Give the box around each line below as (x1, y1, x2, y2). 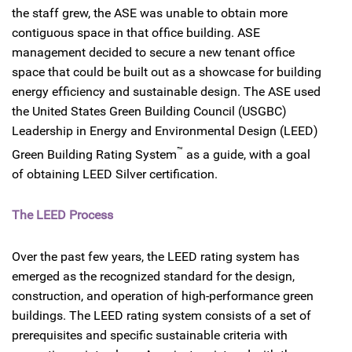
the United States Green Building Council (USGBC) (12, 104, 287, 119)
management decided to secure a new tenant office (12, 45, 295, 60)
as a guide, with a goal (183, 147, 310, 163)
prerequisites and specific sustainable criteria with (12, 327, 288, 343)
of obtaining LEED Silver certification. (12, 167, 218, 182)
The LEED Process (12, 207, 113, 223)
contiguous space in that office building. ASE (12, 25, 260, 40)
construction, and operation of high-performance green (12, 288, 313, 303)
